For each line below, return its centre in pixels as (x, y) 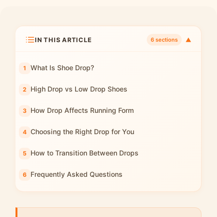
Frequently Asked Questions (77, 174)
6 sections (164, 40)
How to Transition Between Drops (85, 153)
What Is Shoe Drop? (62, 68)
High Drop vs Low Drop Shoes (79, 89)
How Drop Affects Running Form (82, 110)
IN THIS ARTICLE (63, 40)
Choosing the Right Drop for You (82, 132)
